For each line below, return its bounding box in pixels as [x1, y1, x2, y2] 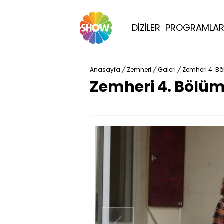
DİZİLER [132, 21, 160, 34]
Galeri [158, 65, 176, 74]
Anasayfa [90, 65, 120, 74]
